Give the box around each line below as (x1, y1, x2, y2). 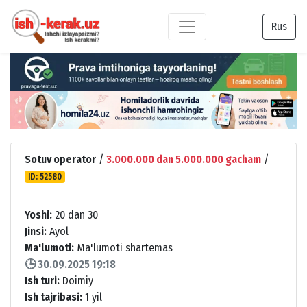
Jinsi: (25, 224, 47, 238)
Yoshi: (25, 208, 52, 221)
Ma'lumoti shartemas (74, 241, 173, 254)
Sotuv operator (25, 152, 96, 166)
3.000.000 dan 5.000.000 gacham (106, 152, 261, 166)
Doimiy (60, 273, 93, 287)
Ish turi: (25, 273, 60, 287)
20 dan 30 (52, 208, 98, 221)
